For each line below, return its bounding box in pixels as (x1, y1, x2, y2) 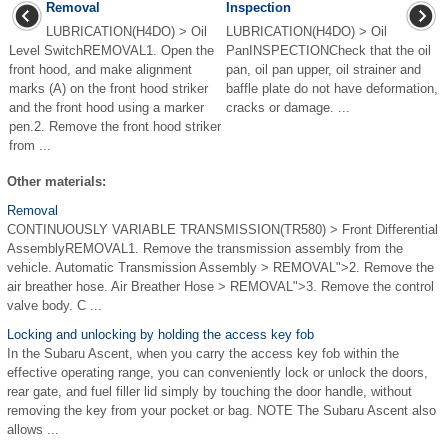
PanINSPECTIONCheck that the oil (226, 43, 431, 58)
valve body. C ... (7, 298, 102, 313)
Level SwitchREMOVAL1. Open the (9, 43, 214, 58)
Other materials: (7, 174, 106, 189)
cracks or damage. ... (226, 100, 350, 115)
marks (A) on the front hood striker (9, 81, 208, 96)
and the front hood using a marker (9, 100, 204, 115)
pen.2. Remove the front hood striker (9, 119, 221, 134)
